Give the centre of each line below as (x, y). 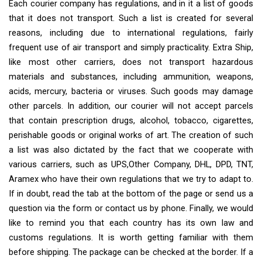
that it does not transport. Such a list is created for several (131, 18)
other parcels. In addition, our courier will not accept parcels (131, 106)
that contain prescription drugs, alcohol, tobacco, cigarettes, (131, 120)
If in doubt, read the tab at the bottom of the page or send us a (131, 194)
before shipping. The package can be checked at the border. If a (131, 252)
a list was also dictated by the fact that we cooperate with (131, 150)
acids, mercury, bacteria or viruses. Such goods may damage (131, 91)
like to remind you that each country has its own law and (131, 223)
